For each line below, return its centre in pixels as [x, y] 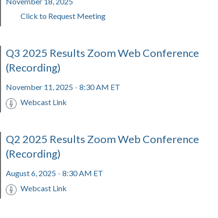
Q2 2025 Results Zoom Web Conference [102, 139]
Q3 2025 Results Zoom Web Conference [102, 53]
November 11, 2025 [40, 87]
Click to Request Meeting [63, 16]
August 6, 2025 [32, 173]
